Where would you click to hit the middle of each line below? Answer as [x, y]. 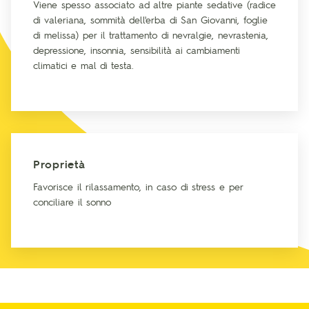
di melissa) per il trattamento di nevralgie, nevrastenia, [151, 35]
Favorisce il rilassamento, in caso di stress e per [138, 187]
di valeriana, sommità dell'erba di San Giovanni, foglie [150, 20]
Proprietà [60, 164]
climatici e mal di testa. [83, 65]
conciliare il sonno [72, 202]
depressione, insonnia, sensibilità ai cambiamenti [136, 50]
